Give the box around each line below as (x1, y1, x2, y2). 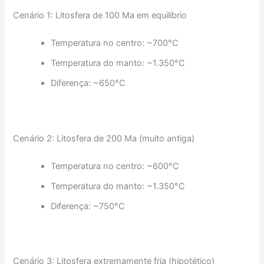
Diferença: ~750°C (51, 200, 126, 212)
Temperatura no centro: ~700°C (51, 38, 179, 49)
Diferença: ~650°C (51, 78, 126, 89)
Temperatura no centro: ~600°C (51, 160, 180, 171)
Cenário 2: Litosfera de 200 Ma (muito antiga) (13, 133, 195, 144)
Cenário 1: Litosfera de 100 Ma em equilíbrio (13, 9, 187, 21)
